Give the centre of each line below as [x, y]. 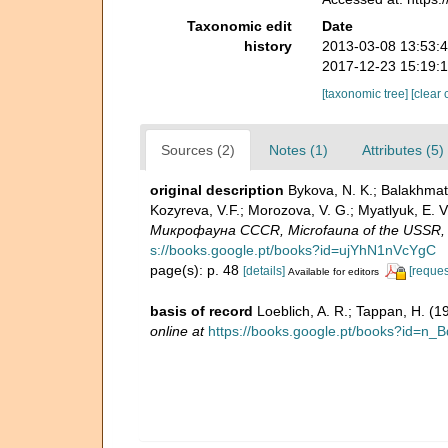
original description [217, 189]
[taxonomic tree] [366, 93]
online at [177, 330]
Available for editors [333, 271]
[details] [264, 270]
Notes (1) [298, 149]
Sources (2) [198, 149]
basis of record [201, 310]
